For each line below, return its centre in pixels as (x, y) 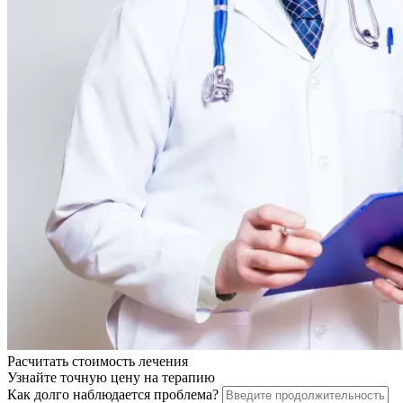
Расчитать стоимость (73, 362)
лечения (163, 362)
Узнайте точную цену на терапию (111, 378)
